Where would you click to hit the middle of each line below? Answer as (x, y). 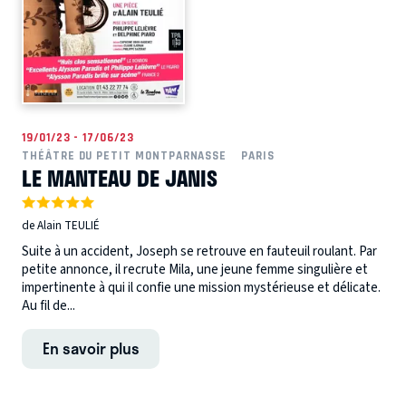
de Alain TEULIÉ (61, 226)
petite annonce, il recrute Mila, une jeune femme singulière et (195, 269)
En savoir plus (91, 348)
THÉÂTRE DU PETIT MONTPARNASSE (125, 155)
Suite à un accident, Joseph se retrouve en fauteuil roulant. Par (199, 251)
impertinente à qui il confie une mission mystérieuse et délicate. (203, 287)
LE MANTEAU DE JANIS (120, 177)
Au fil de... (48, 305)
